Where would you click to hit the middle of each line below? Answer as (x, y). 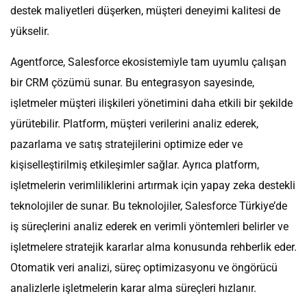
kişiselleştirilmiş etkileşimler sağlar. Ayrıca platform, (135, 165)
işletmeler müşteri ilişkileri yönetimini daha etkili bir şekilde (151, 103)
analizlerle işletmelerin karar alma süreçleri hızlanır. (133, 288)
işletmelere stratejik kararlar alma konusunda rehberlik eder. (153, 247)
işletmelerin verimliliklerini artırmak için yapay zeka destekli (153, 186)
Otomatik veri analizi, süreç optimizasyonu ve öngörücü (144, 268)
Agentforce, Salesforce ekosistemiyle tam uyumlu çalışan (148, 62)
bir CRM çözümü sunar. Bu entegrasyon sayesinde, (132, 83)
